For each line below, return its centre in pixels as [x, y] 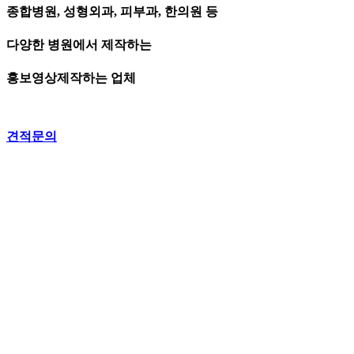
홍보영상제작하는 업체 [71, 78]
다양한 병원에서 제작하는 [79, 45]
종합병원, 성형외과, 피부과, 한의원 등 [112, 11]
